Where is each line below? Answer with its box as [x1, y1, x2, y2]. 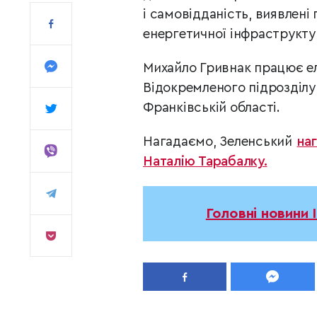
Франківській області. [143, 101, 280, 115]
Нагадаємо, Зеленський [143, 135, 296, 149]
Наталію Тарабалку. [143, 155, 267, 168]
